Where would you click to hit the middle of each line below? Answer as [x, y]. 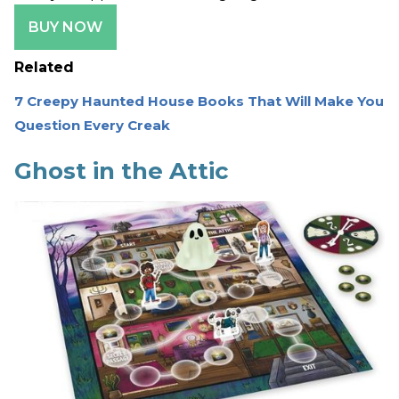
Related [44, 68]
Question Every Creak [92, 126]
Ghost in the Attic [122, 171]
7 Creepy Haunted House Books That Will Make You [199, 102]
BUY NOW [65, 28]
